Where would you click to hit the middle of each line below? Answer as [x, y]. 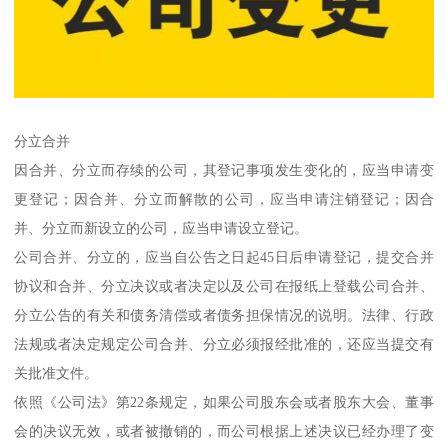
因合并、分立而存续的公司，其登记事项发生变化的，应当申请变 [224, 169]
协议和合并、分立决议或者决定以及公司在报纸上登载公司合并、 [224, 285]
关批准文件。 [56, 372]
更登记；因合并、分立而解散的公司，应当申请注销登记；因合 [224, 198]
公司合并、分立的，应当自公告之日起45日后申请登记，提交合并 [224, 256]
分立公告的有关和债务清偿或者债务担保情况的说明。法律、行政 [224, 314]
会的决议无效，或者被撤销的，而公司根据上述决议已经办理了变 [224, 430]
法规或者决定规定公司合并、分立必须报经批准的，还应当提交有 [224, 343]
